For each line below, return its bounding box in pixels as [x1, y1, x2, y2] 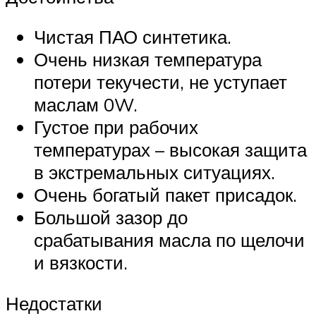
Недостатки [6, 291, 102, 315]
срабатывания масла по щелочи [34, 229, 305, 252]
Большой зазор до [34, 206, 188, 229]
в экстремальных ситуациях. [34, 161, 275, 184]
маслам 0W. [34, 93, 138, 116]
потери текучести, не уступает [34, 71, 287, 94]
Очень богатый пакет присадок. [34, 183, 297, 207]
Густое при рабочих [34, 116, 198, 139]
